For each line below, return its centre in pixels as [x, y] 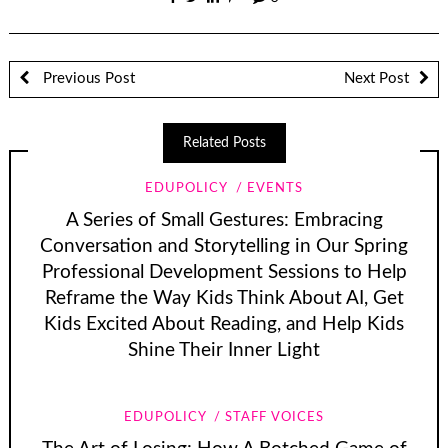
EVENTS [274, 188]
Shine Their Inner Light [224, 350]
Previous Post [86, 79]
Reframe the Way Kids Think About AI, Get [224, 298]
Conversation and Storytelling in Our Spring [224, 246]
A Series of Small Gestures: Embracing [224, 220]
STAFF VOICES [275, 418]
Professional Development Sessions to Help [224, 272]
